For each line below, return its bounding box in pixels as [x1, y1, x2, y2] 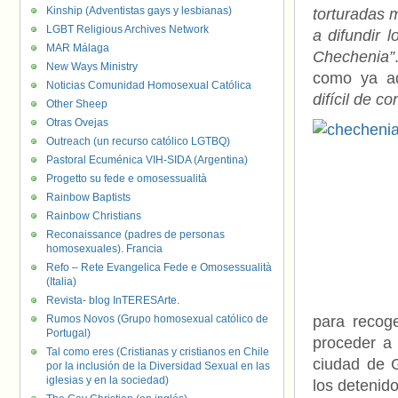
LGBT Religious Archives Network [46, 23, 209, 36]
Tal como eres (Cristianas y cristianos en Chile [46, 346, 269, 358]
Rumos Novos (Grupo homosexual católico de [46, 313, 268, 325]
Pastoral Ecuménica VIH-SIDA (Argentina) [46, 154, 248, 166]
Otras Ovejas [46, 116, 108, 129]
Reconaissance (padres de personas [46, 228, 225, 241]
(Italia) [46, 275, 76, 288]
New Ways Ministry [46, 60, 138, 73]
